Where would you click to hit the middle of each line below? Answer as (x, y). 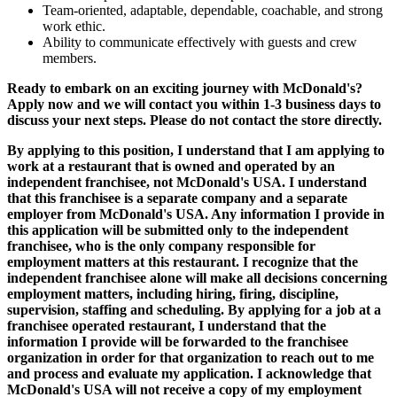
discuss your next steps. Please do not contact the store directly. (195, 120)
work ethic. (74, 26)
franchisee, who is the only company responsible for (161, 245)
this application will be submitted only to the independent (178, 230)
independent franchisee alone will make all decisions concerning (197, 277)
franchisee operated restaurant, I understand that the (167, 325)
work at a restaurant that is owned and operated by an (171, 166)
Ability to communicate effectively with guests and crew (200, 42)
